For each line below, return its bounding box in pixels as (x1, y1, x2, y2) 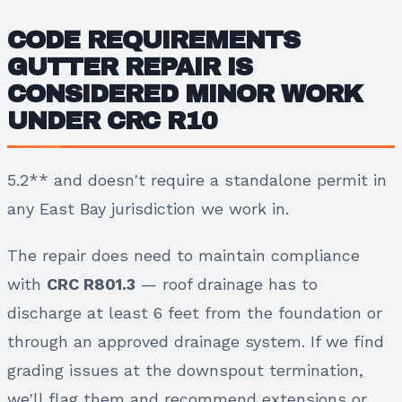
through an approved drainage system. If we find (7, 331, 384, 351)
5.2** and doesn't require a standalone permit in (7, 170, 387, 189)
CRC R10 (107, 106, 217, 135)
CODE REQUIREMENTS (7, 25, 300, 54)
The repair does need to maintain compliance (7, 245, 360, 265)
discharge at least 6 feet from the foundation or (7, 302, 382, 322)
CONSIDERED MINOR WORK (7, 79, 363, 108)
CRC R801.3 (47, 274, 135, 293)
